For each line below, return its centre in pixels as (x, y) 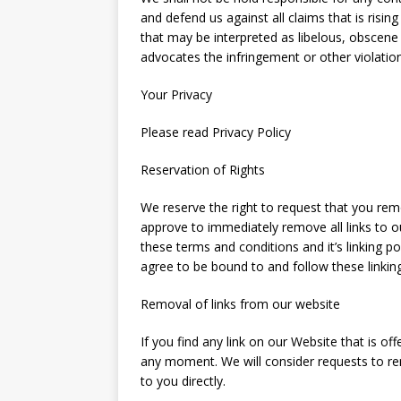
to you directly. (183, 381)
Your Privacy (176, 94)
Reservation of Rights (203, 170)
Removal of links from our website (240, 304)
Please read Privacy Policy (216, 132)
